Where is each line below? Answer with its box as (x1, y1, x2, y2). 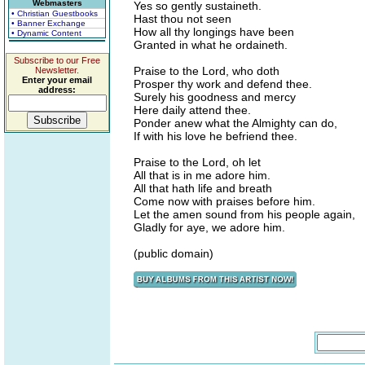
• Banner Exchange (11, 19, 86, 28)
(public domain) (134, 247, 213, 260)
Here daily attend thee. (134, 103, 251, 117)
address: (38, 85, 76, 95)
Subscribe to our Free (14, 55, 100, 65)
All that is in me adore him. (134, 169, 270, 182)
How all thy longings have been (134, 25, 294, 38)
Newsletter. (35, 65, 79, 75)
